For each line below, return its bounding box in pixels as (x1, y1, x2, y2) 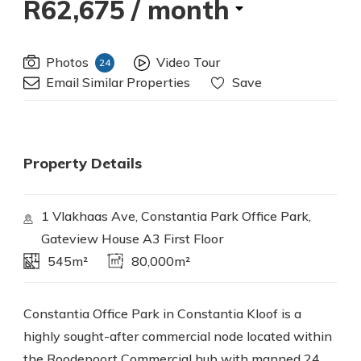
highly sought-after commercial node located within (23, 328, 332, 344)
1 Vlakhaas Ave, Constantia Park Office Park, (41, 208, 312, 224)
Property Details (23, 154, 142, 172)
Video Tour (156, 54, 220, 70)
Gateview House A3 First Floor (41, 230, 224, 247)
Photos (46, 54, 89, 70)
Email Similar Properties (46, 74, 190, 90)
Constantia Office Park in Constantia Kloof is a (23, 305, 301, 322)
